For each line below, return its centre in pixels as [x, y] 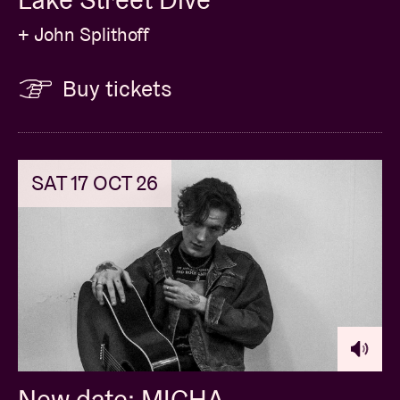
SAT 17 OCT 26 [95, 183]
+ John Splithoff [83, 34]
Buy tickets [117, 88]
